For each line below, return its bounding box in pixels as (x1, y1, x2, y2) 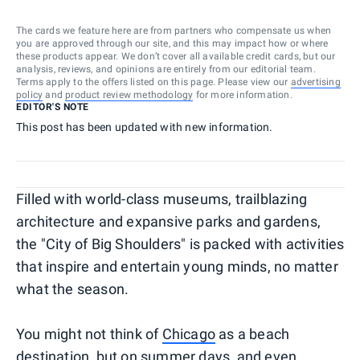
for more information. (193, 88, 292, 100)
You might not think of (16, 325, 162, 342)
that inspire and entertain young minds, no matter (16, 257, 338, 275)
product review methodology (65, 88, 194, 100)
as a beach (215, 325, 290, 342)
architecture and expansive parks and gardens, (16, 212, 321, 230)
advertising (290, 76, 341, 88)
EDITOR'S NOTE (16, 100, 89, 112)
